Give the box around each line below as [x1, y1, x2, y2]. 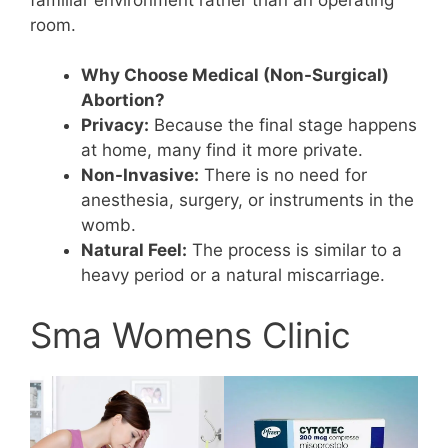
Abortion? [81, 90, 165, 111]
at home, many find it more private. [81, 140, 363, 161]
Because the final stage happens [149, 115, 417, 136]
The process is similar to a [187, 240, 402, 261]
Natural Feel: [81, 240, 187, 261]
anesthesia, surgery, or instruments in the [81, 190, 414, 211]
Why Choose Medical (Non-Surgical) [81, 65, 389, 86]
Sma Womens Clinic [30, 313, 351, 356]
